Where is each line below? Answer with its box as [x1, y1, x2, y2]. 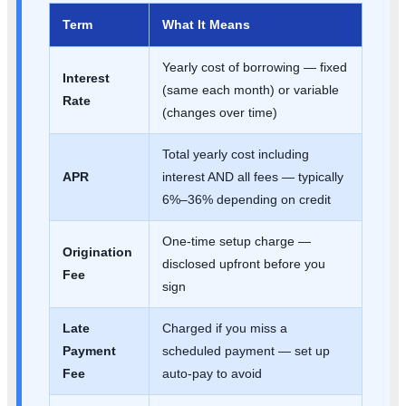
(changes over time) [162, 105, 277, 121]
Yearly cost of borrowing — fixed [162, 60, 347, 75]
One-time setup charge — [162, 234, 311, 249]
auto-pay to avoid [162, 366, 262, 382]
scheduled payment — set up [162, 343, 330, 359]
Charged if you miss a [162, 321, 287, 336]
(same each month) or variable [162, 82, 339, 98]
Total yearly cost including [162, 147, 309, 162]
